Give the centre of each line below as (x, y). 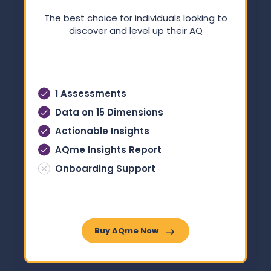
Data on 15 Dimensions (109, 112)
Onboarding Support (105, 168)
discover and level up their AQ (135, 30)
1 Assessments (91, 93)
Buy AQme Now (126, 230)
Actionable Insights (102, 131)
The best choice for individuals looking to (135, 18)
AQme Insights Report (108, 149)
